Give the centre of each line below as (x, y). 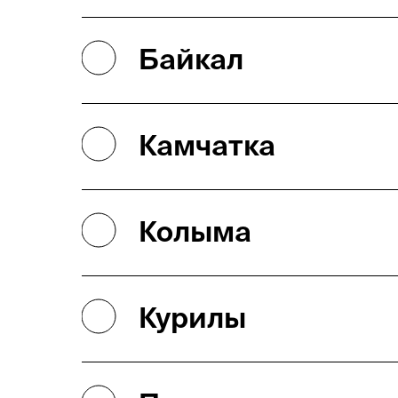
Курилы (192, 317)
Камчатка (207, 145)
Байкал (191, 59)
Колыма (195, 231)
